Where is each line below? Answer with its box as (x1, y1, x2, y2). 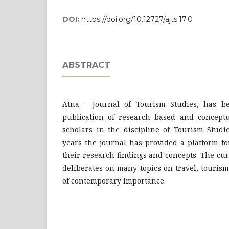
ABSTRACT (62, 60, 110, 70)
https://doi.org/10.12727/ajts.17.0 (81, 15, 193, 24)
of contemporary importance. (62, 176, 166, 186)
